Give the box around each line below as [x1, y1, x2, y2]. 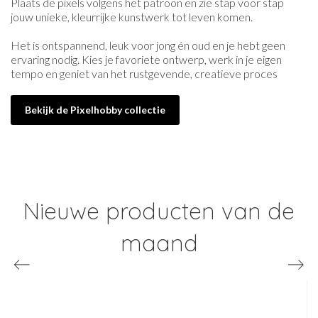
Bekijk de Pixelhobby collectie [25, 104, 165, 116]
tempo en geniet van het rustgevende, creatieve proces [11, 67, 278, 81]
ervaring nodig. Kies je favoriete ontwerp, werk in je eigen [11, 53, 282, 67]
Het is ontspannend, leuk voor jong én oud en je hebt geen [11, 38, 285, 53]
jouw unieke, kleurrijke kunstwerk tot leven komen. [11, 10, 253, 24]
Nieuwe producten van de [23, 197, 295, 226]
